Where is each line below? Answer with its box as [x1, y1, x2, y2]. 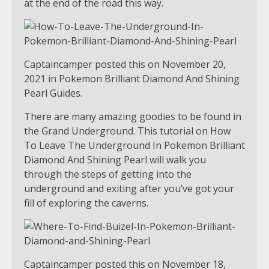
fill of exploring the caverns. [24, 196, 148, 210]
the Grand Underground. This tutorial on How [24, 124, 231, 138]
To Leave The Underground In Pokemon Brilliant [24, 139, 245, 153]
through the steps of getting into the [24, 168, 192, 181]
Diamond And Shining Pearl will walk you [24, 153, 206, 167]
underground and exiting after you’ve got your [24, 182, 234, 196]
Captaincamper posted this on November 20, [24, 58, 226, 71]
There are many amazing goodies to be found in [24, 110, 241, 124]
